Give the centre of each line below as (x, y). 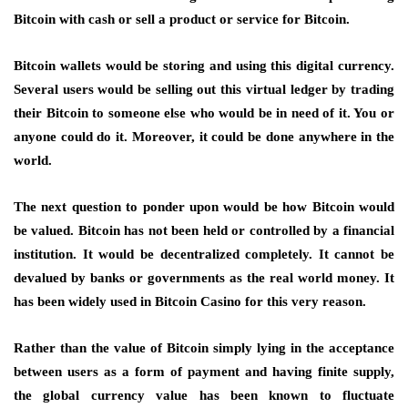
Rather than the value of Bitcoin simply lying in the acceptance (204, 348)
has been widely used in (84, 301)
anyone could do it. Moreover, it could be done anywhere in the (204, 137)
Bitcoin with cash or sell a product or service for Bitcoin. (182, 19)
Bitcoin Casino (198, 301)
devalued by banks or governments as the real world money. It (204, 278)
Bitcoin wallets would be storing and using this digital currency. (204, 66)
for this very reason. (304, 301)
